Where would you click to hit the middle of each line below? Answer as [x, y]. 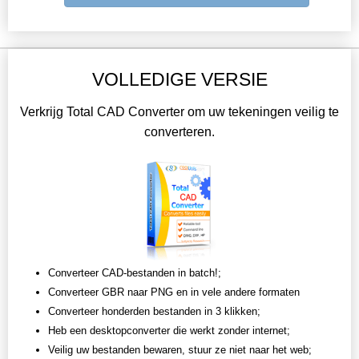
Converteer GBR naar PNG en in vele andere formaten [174, 292]
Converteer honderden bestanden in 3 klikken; [154, 312]
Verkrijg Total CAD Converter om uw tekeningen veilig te [179, 112]
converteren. [179, 132]
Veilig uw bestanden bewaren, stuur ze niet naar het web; [180, 350]
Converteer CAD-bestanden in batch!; [135, 273]
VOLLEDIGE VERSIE [179, 80]
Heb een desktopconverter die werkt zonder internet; [169, 331]
